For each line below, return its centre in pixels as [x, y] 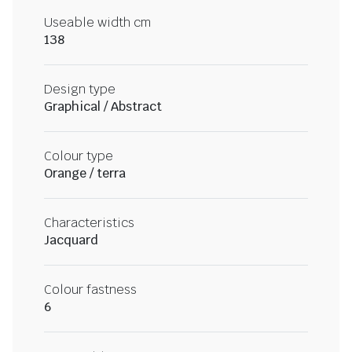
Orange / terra [85, 174]
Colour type [79, 156]
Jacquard [71, 240]
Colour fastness [90, 290]
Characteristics [89, 223]
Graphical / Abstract [103, 107]
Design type [80, 90]
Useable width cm [97, 23]
